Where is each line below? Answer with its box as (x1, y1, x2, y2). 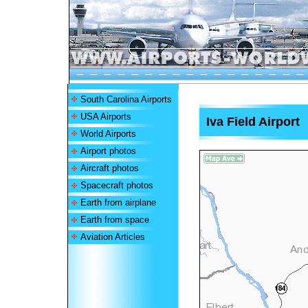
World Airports (80, 129, 136, 139)
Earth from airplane (80, 197, 156, 208)
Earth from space (80, 214, 149, 225)
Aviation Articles (80, 232, 145, 242)
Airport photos (80, 146, 136, 156)
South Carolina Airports (80, 94, 172, 104)
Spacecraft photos (80, 180, 153, 190)
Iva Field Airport (206, 115, 300, 129)
